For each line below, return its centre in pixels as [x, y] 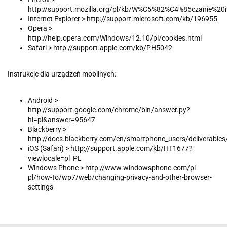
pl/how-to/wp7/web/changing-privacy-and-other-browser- [120, 178]
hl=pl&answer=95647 [62, 120]
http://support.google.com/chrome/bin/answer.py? [109, 110]
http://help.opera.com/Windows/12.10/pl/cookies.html [115, 38]
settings [41, 187]
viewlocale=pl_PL [55, 158]
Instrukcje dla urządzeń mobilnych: [63, 74]
